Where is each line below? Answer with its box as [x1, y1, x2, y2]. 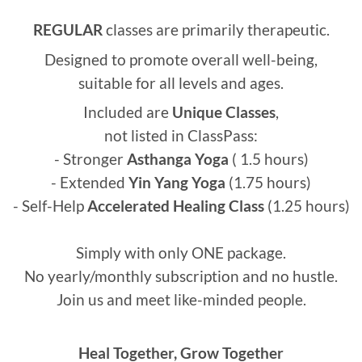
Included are [83, 103, 172, 122]
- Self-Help [12, 197, 87, 216]
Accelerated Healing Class [86, 197, 264, 216]
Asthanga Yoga [126, 150, 229, 169]
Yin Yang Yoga [128, 174, 225, 192]
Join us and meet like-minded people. [56, 291, 306, 309]
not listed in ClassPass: [104, 127, 258, 145]
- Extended [51, 174, 128, 192]
